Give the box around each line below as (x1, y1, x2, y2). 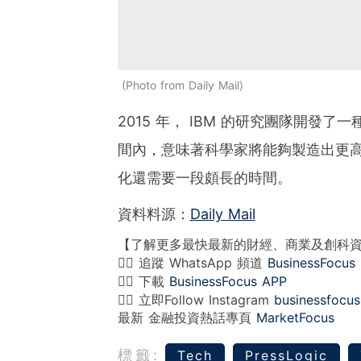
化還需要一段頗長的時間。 (117, 168, 292, 186)
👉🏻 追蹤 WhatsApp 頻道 (117, 254, 268, 271)
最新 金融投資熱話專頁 (117, 309, 256, 326)
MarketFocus (255, 309, 334, 326)
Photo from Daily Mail (125, 77, 239, 92)
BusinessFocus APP (168, 272, 287, 289)
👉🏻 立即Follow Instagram (117, 291, 274, 308)
